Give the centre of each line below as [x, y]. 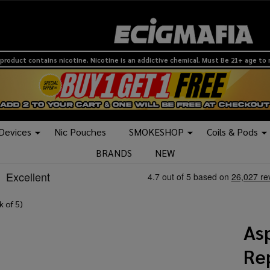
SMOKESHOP [156, 132]
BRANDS [114, 153]
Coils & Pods [232, 132]
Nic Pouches [80, 132]
